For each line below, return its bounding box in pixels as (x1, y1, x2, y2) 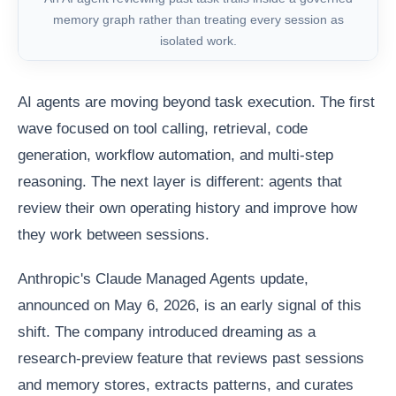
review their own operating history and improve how (18, 200, 357, 217)
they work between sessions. (18, 226, 209, 244)
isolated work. (159, 34, 237, 48)
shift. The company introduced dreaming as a (18, 324, 316, 341)
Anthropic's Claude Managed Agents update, (18, 270, 308, 288)
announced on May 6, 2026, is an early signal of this (18, 297, 362, 315)
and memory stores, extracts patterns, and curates (18, 377, 354, 394)
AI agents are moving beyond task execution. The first (18, 94, 375, 111)
